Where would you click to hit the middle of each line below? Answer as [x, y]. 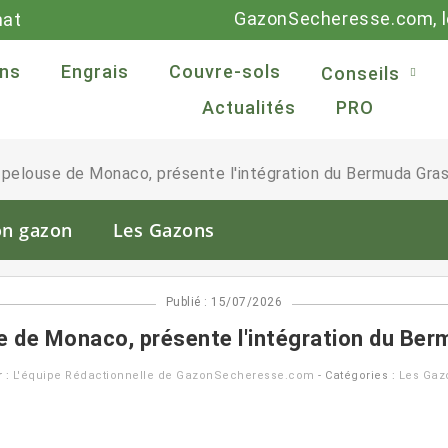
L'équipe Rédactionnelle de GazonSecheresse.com [163, 375]
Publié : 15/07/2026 [224, 302]
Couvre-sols [224, 71]
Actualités [249, 107]
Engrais [94, 71]
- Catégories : [356, 375]
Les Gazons [163, 230]
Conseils [360, 73]
